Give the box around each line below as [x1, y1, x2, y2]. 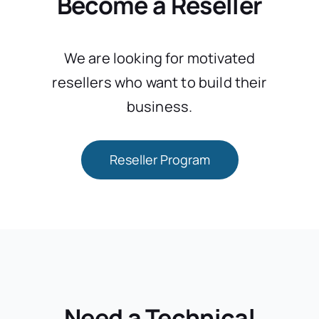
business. [126, 97, 193, 117]
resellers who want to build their [52, 73, 267, 93]
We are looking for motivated [63, 48, 256, 68]
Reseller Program [109, 151, 210, 169]
